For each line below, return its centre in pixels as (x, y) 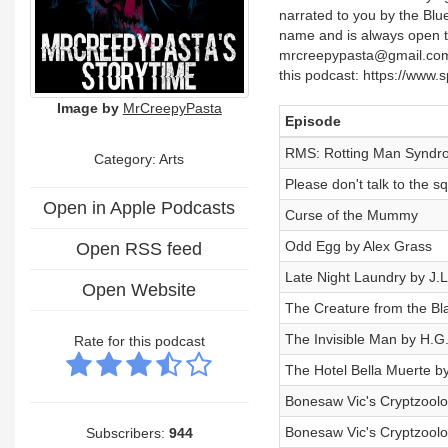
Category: (127, 158)
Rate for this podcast (139, 340)
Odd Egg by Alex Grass (358, 246)
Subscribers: (127, 432)
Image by (87, 107)
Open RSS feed (139, 248)
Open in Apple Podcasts (139, 207)
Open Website (139, 289)
